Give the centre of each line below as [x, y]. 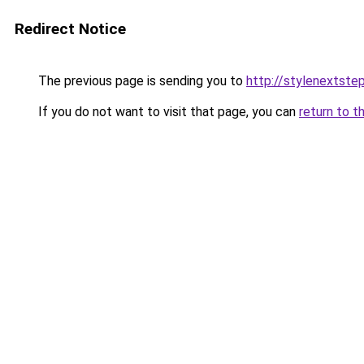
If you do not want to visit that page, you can [167, 112]
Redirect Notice [70, 29]
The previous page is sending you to [141, 81]
